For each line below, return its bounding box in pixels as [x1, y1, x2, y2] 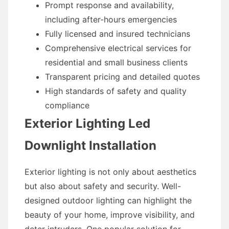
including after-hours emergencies [45, 14, 177, 25]
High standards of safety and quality [45, 86, 187, 96]
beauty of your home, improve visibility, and [25, 210, 195, 220]
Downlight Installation [25, 138, 156, 153]
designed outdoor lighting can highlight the [25, 195, 192, 205]
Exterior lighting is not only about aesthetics [25, 167, 196, 177]
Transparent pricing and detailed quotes [45, 72, 200, 82]
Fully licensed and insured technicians [45, 29, 190, 39]
